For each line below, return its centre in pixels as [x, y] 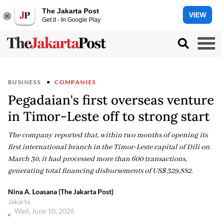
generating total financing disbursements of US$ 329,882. [100, 171]
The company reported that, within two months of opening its [108, 135]
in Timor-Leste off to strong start [109, 116]
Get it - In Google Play [71, 20]
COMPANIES [75, 82]
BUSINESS [25, 82]
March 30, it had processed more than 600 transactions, [97, 159]
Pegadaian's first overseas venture [111, 100]
